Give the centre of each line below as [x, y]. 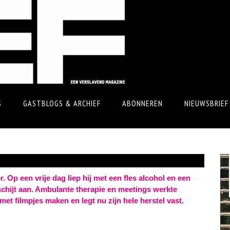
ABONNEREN [142, 103]
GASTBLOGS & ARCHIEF [62, 103]
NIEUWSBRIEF [206, 103]
